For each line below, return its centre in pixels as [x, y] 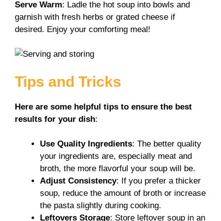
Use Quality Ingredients [86, 144]
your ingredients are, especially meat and [116, 156]
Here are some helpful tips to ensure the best [103, 107]
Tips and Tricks [68, 81]
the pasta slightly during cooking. [101, 206]
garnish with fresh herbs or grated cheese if [95, 17]
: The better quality [167, 144]
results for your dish [55, 119]
